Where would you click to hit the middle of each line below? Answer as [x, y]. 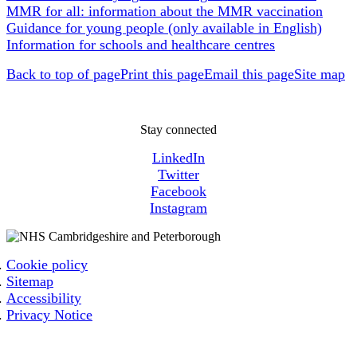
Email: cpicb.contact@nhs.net [81, 344]
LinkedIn [178, 158]
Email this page [249, 75]
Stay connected [178, 130]
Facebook [178, 192]
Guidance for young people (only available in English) [164, 28]
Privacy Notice [49, 315]
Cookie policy [47, 265]
